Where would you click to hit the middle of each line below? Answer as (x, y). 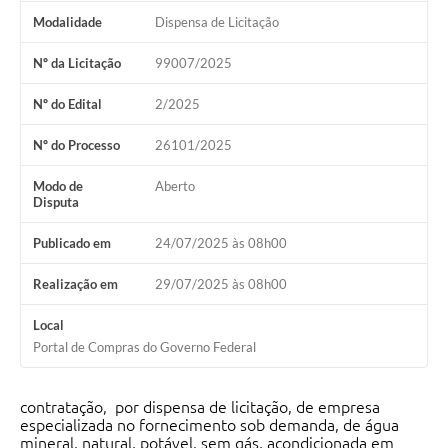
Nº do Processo (76, 145)
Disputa (56, 202)
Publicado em (72, 243)
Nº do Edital (67, 104)
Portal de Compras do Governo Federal (144, 347)
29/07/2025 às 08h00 (220, 284)
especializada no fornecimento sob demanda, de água (211, 425)
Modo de (58, 186)
